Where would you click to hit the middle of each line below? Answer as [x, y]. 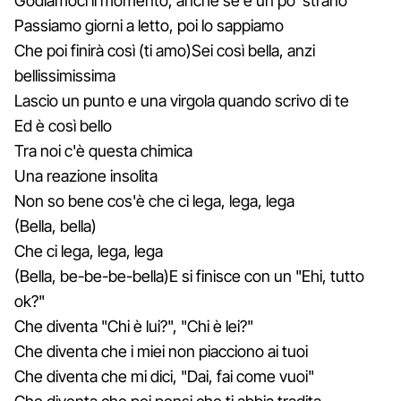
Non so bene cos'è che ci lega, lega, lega [154, 200]
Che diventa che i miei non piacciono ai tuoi [161, 351]
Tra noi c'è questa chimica [103, 150]
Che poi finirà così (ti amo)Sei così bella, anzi [165, 50]
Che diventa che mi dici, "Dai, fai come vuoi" [164, 376]
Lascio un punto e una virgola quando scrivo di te [182, 100]
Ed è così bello [63, 125]
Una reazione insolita [86, 175]
